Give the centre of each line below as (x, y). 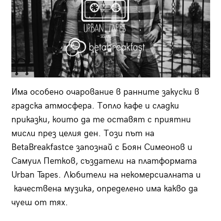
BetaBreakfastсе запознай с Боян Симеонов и (102, 147)
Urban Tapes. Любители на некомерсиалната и (106, 175)
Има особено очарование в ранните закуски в (105, 92)
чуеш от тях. (39, 203)
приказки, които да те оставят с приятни (101, 120)
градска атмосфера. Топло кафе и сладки (95, 106)
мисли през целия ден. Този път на (83, 134)
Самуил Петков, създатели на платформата (104, 161)
